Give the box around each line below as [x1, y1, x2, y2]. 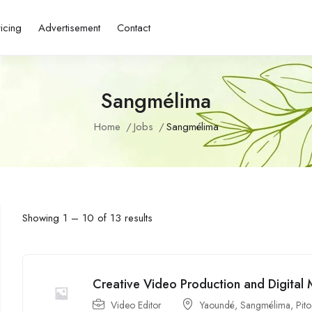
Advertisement [38, 19, 100, 36]
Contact [116, 19, 150, 36]
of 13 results [94, 210, 153, 226]
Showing [22, 210, 63, 226]
